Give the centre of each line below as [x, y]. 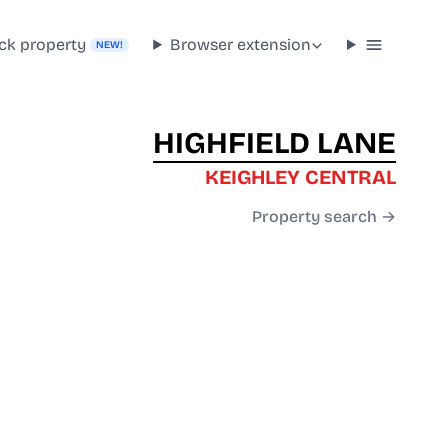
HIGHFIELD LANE [274, 143]
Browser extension [241, 44]
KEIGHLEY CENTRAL [300, 177]
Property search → [324, 217]
